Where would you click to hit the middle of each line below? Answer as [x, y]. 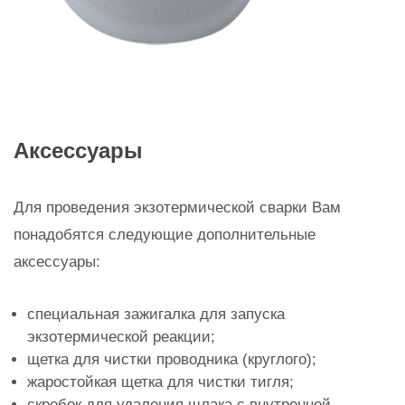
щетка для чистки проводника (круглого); [172, 359]
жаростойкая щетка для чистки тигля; [160, 382]
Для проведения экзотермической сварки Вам [177, 207]
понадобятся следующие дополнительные [165, 235]
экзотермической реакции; [121, 337]
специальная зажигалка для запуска [156, 314]
